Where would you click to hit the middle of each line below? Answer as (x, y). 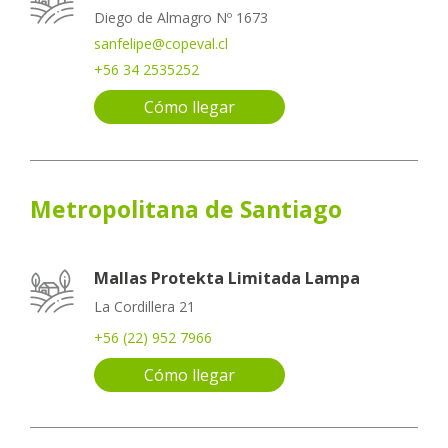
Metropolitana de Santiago (186, 208)
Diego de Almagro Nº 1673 (181, 18)
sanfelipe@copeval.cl (161, 44)
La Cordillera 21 (144, 306)
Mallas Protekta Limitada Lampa (227, 277)
